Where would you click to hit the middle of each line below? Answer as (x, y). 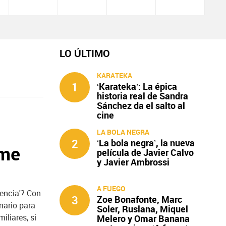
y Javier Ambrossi (133, 162)
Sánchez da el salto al (141, 105)
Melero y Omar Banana (144, 218)
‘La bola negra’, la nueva (146, 143)
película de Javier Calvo (146, 152)
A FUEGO (111, 188)
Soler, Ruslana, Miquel (143, 209)
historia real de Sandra (143, 96)
